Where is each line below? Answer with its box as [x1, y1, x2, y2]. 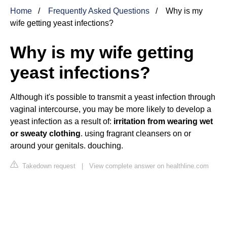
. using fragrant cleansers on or [81, 129, 191, 138]
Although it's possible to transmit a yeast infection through [10, 92, 215, 101]
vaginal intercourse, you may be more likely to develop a [10, 104, 211, 113]
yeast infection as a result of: [10, 117, 113, 126]
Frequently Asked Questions [48, 6, 149, 15]
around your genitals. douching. [10, 141, 123, 150]
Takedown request [20, 162, 75, 170]
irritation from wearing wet [113, 117, 213, 126]
